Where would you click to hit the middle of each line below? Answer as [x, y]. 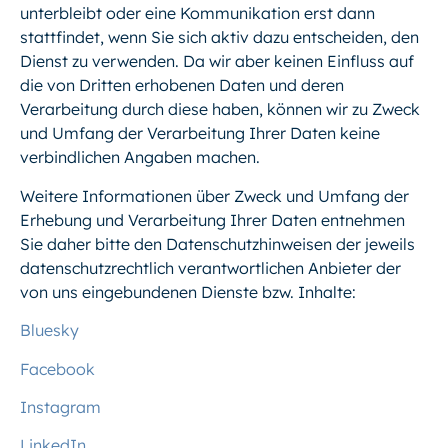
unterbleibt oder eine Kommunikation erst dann [197, 13]
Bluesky [49, 330]
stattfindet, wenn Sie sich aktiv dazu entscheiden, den [219, 37]
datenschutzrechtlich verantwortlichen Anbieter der [210, 267]
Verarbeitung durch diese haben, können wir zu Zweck [220, 109]
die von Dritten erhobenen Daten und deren [182, 85]
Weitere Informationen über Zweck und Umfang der [214, 195]
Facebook [57, 368]
